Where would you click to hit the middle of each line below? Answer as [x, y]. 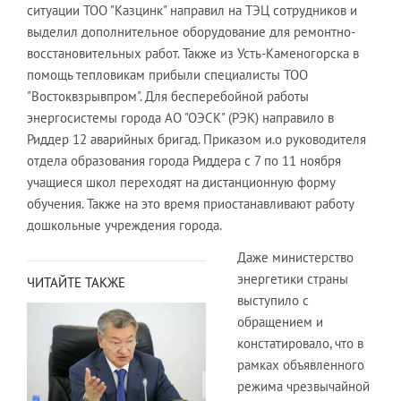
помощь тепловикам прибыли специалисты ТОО [167, 74]
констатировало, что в [300, 343]
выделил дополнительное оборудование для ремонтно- [191, 31]
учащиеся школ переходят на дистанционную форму [181, 182]
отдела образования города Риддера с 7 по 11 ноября [184, 160]
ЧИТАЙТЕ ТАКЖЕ [76, 282]
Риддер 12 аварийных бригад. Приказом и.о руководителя [196, 139]
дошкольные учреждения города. [124, 225]
